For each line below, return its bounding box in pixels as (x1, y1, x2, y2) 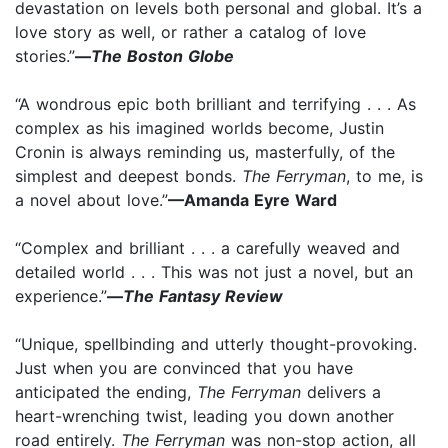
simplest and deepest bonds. (15, 165, 242, 186)
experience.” (15, 285, 107, 306)
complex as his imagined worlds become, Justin (15, 117, 384, 138)
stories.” (15, 45, 75, 66)
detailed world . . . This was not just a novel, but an (15, 261, 413, 282)
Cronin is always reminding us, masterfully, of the (15, 141, 395, 162)
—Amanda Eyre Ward (168, 189, 337, 210)
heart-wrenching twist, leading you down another (15, 405, 394, 426)
